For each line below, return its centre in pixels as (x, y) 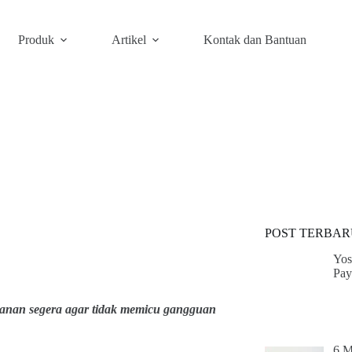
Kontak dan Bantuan (255, 39)
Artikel (128, 39)
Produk (36, 39)
